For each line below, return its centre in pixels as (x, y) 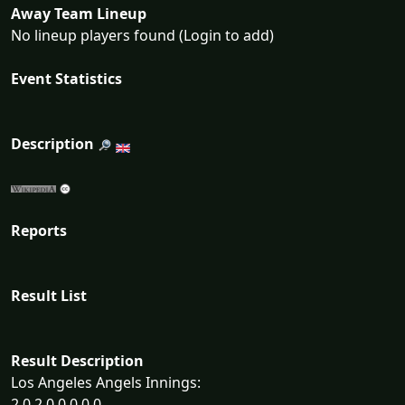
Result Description (77, 361)
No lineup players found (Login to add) (142, 36)
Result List (49, 296)
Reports (39, 231)
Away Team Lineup (79, 14)
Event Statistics (66, 79)
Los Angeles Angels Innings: (106, 383)
